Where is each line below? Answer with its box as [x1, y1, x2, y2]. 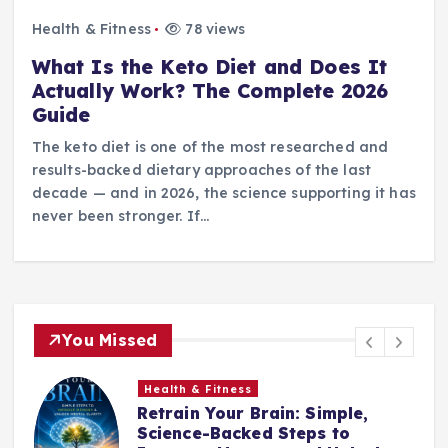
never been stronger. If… [31, 206, 210, 225]
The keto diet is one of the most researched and [31, 137, 389, 156]
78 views [181, 19, 246, 38]
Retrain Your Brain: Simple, [136, 403, 369, 424]
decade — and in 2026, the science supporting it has [31, 183, 416, 202]
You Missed [62, 329, 158, 350]
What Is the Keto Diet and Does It [31, 54, 388, 79]
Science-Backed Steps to [136, 423, 350, 444]
